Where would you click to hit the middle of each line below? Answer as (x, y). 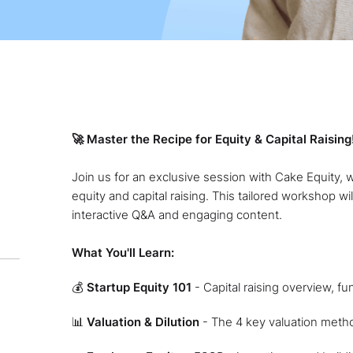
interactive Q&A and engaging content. (176, 214)
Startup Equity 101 (139, 287)
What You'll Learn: (123, 252)
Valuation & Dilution (143, 321)
